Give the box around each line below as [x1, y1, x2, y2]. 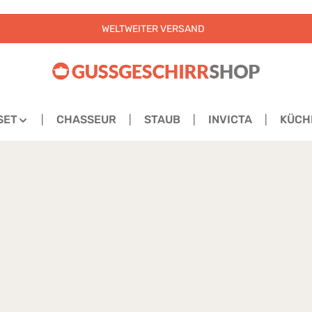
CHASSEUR [56, 113, 117, 126]
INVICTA [208, 113, 253, 126]
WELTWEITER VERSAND [102, 22, 205, 35]
